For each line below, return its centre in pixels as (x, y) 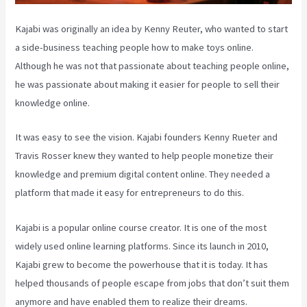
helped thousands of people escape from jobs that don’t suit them (152, 283)
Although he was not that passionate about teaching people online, (152, 66)
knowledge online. (53, 103)
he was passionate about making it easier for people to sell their (148, 85)
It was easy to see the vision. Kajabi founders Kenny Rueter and (147, 137)
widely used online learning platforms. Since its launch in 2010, (142, 246)
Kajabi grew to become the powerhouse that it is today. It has (142, 264)
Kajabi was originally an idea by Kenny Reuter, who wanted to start (152, 29)
